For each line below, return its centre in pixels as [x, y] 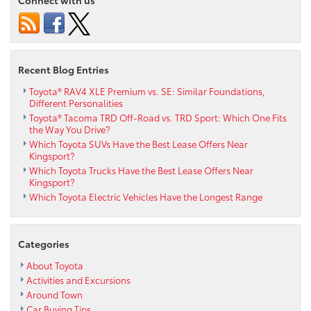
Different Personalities [77, 102]
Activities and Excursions [78, 279]
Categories [44, 243]
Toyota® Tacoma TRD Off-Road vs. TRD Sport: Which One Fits [158, 117]
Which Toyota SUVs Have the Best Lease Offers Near [138, 143]
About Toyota [55, 265]
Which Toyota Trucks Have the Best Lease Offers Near [141, 170]
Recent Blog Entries [64, 69]
